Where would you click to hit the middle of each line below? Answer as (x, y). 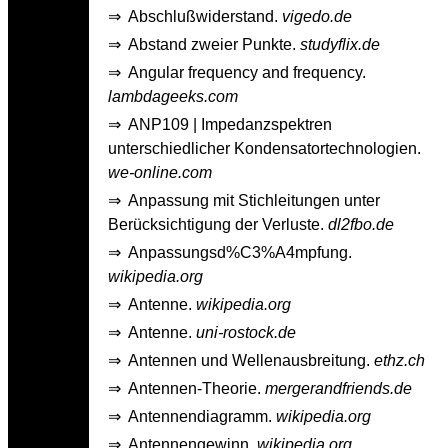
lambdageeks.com (173, 96)
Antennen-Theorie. (196, 388)
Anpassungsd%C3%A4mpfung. (240, 252)
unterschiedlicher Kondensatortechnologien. (264, 148)
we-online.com (160, 172)
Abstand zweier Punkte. (214, 44)
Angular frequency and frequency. (247, 72)
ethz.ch (399, 360)
